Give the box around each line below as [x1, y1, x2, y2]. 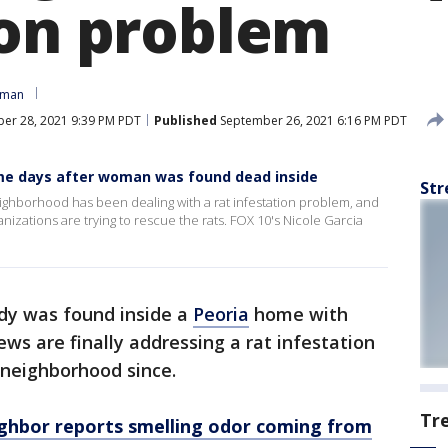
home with [249, 302, 348, 326]
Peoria [193, 302, 249, 326]
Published [154, 111, 217, 129]
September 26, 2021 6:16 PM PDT [217, 111, 407, 129]
